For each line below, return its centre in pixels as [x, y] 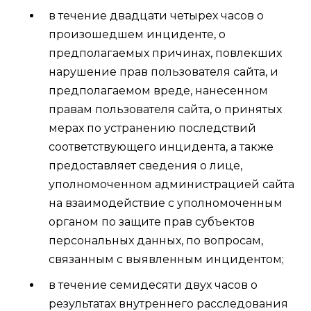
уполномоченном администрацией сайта [171, 184]
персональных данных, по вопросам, [156, 241]
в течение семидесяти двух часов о [153, 285]
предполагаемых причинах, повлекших [165, 53]
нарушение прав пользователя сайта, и [163, 72]
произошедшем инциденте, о [137, 34]
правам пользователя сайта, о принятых [165, 109]
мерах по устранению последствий [152, 128]
